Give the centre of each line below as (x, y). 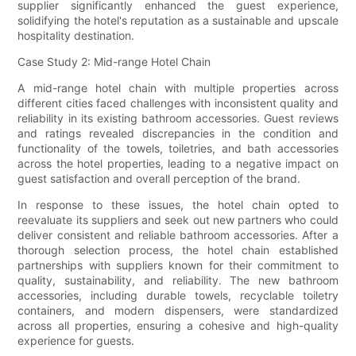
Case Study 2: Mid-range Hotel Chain (114, 62)
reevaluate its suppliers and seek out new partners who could (178, 220)
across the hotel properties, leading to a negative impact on (178, 164)
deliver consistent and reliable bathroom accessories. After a (178, 235)
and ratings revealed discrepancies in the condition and (178, 133)
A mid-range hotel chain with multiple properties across (178, 88)
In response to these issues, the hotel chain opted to (178, 205)
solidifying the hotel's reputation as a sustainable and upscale (178, 21)
